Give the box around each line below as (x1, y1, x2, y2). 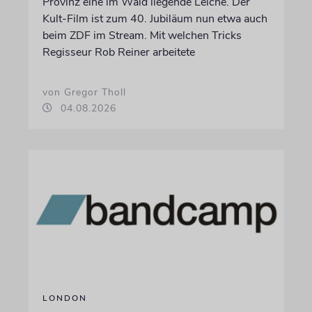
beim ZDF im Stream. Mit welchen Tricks (42, 28, 242, 43)
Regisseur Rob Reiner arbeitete (42, 45, 195, 60)
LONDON (42, 292, 87, 304)
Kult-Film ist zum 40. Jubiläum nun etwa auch (42, 11, 267, 26)
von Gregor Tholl (42, 86, 126, 99)
